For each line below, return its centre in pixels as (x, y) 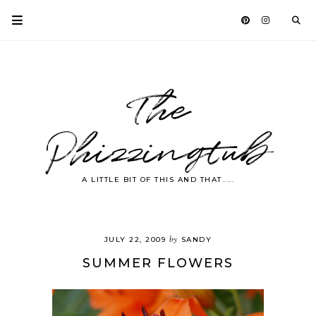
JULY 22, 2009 (135, 239)
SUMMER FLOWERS (158, 263)
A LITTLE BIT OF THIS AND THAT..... (158, 180)
